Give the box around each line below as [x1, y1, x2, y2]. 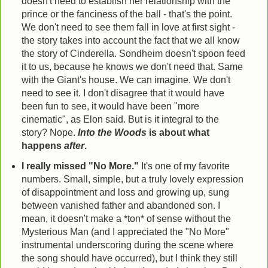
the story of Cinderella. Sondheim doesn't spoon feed [21, 48, 245, 59]
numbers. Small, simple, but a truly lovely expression [21, 174, 243, 185]
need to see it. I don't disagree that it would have [21, 88, 224, 99]
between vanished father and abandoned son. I [21, 200, 220, 211]
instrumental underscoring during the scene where [21, 240, 233, 251]
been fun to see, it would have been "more [21, 101, 199, 112]
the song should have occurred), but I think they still [21, 253, 237, 264]
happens [21, 141, 64, 151]
